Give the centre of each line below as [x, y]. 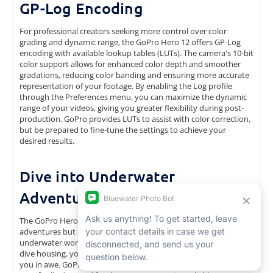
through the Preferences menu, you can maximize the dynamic [133, 97]
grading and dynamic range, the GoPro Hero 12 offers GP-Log [130, 42]
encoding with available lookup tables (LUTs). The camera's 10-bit [136, 53]
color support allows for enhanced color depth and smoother [130, 64]
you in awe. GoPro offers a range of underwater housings [122, 265]
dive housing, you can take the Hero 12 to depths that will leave [134, 254]
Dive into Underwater [97, 176]
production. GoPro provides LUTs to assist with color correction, [135, 119]
